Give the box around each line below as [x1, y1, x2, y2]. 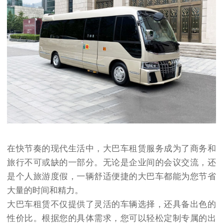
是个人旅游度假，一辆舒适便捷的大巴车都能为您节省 [7, 172, 216, 182]
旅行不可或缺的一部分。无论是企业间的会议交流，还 [7, 158, 216, 168]
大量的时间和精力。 [7, 186, 83, 196]
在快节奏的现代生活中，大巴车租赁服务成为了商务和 [7, 144, 216, 154]
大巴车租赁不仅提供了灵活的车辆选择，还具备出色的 [7, 200, 216, 210]
